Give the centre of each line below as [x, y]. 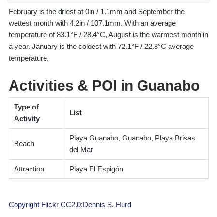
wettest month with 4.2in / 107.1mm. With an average [92, 23]
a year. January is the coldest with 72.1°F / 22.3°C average [101, 46]
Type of [26, 107]
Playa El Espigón [96, 169]
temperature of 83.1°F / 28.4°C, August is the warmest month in [108, 34]
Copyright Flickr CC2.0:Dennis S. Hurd [70, 204]
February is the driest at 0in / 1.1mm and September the [96, 11]
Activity [27, 118]
